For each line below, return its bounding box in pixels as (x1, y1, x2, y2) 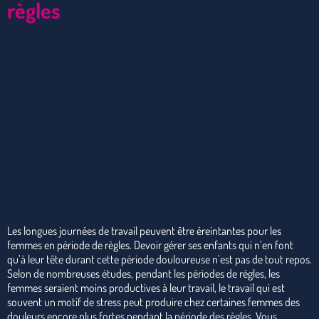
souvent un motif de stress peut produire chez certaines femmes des (7, 294, 300, 309)
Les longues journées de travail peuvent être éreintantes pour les (7, 223, 281, 238)
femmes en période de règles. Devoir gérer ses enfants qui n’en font (7, 237, 293, 252)
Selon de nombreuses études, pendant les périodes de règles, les (7, 266, 280, 281)
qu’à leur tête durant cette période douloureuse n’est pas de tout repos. (7, 251, 312, 266)
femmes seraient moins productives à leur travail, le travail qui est (7, 280, 285, 295)
